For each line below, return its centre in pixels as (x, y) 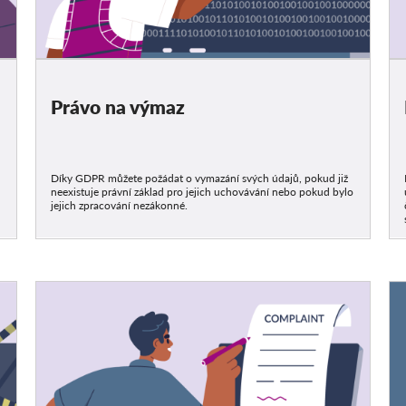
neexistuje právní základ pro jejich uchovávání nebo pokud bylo (203, 192)
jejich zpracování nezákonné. (120, 206)
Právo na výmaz (118, 107)
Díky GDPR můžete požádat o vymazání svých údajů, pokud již (200, 179)
